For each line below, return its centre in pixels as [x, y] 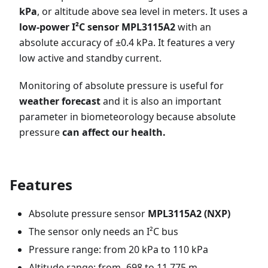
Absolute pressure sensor [88, 214]
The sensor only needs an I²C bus [103, 232]
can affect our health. [114, 132]
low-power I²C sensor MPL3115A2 [97, 27]
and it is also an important [161, 101]
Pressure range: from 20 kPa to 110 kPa [118, 249]
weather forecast [60, 101]
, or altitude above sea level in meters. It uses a [142, 11]
